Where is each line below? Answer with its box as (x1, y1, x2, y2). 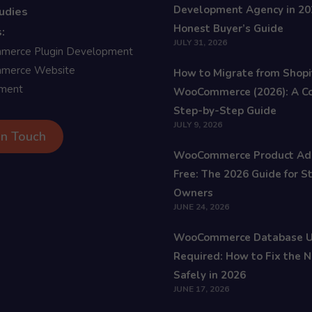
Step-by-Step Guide (173, 104, 276, 118)
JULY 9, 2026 (173, 119, 222, 130)
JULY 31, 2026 (173, 37, 227, 48)
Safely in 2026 (173, 268, 246, 282)
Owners (173, 186, 213, 200)
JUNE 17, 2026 (173, 283, 229, 295)
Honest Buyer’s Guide (173, 22, 283, 36)
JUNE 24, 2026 (173, 201, 229, 212)
